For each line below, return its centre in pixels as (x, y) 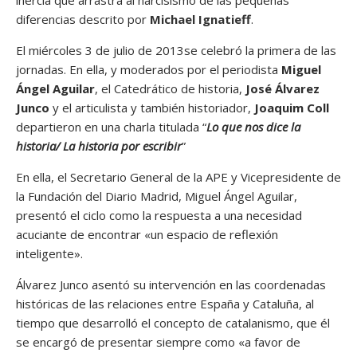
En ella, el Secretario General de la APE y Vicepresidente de (178, 177)
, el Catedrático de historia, (169, 89)
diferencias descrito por (83, 20)
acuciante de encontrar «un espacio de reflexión (147, 235)
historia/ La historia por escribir (99, 146)
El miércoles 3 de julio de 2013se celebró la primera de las (176, 51)
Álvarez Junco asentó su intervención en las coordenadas (171, 285)
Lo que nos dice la (253, 127)
